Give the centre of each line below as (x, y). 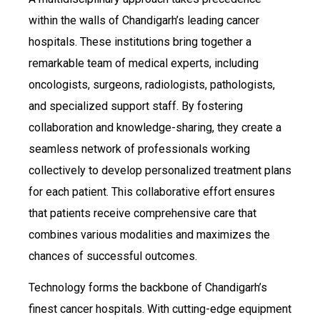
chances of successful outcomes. (113, 256)
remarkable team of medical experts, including (144, 63)
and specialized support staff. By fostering (136, 106)
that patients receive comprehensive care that (142, 213)
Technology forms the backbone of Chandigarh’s (148, 287)
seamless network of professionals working (139, 149)
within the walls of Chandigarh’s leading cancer (144, 20)
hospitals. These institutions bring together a (140, 41)
